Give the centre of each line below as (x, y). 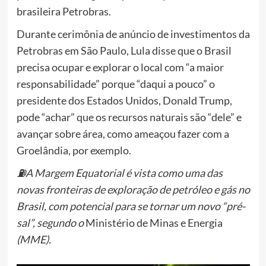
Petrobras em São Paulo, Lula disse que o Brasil (124, 51)
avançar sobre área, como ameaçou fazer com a (123, 134)
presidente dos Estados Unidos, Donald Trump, (124, 101)
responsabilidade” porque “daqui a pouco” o (115, 84)
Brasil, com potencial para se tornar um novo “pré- (131, 206)
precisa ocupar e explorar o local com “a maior (120, 67)
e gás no (231, 190)
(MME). (34, 240)
